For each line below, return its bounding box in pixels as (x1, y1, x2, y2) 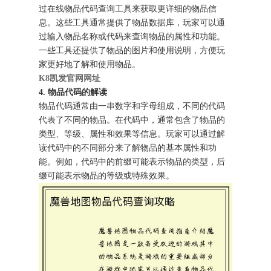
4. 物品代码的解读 (39, 87, 108, 97)
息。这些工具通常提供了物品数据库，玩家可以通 (39, 18, 226, 27)
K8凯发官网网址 (39, 73, 101, 83)
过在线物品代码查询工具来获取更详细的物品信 (39, 4, 217, 13)
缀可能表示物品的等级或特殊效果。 (39, 171, 175, 180)
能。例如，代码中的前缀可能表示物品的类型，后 (39, 157, 226, 166)
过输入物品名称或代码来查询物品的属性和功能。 (39, 31, 226, 41)
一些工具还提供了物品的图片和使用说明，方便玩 (39, 45, 226, 55)
